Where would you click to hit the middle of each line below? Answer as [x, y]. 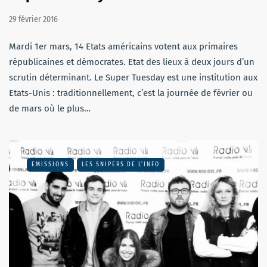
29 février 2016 [33, 20]
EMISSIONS [50, 165]
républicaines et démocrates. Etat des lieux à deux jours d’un [132, 62]
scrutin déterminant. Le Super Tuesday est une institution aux [133, 78]
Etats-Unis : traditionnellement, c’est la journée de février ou [131, 93]
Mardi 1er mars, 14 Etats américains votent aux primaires [123, 47]
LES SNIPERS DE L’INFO [121, 165]
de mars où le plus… [50, 109]
